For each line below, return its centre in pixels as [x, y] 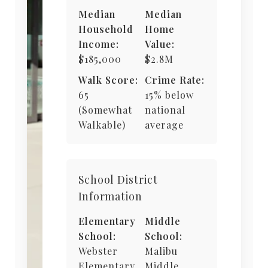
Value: [159, 44]
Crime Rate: [174, 80]
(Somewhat [105, 110]
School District [118, 180]
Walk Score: [108, 80]
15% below [169, 95]
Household [106, 29]
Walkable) [102, 125]
